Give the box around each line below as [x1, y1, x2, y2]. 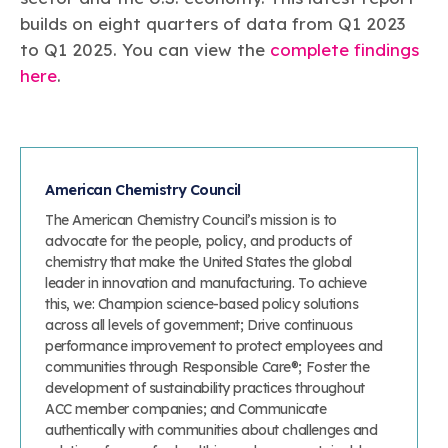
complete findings [270, 38, 419, 60]
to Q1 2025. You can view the [20, 38, 270, 60]
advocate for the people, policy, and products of [45, 232, 352, 251]
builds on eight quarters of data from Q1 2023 [20, 12, 405, 34]
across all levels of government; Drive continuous [45, 316, 353, 335]
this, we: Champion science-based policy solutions [45, 295, 359, 314]
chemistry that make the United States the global [45, 253, 352, 272]
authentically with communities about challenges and [45, 421, 378, 440]
